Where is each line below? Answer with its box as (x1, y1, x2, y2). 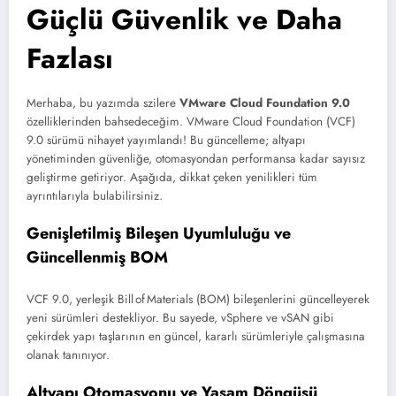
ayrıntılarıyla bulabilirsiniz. (27, 187, 163, 204)
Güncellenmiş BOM (27, 246, 168, 270)
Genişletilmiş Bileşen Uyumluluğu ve (27, 222, 291, 246)
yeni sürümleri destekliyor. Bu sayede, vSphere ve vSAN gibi (27, 308, 334, 326)
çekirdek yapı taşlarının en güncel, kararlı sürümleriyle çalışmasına (27, 327, 365, 345)
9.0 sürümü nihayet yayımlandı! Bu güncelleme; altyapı (27, 131, 306, 148)
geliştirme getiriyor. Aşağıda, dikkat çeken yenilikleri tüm (27, 168, 317, 186)
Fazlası (27, 37, 113, 79)
